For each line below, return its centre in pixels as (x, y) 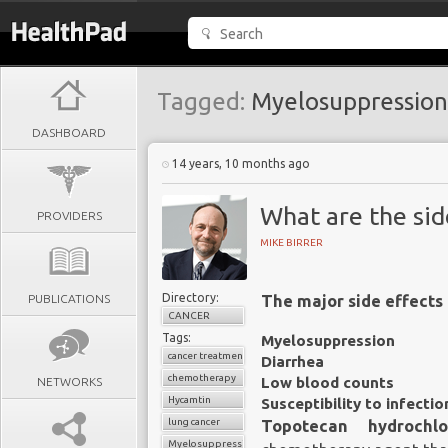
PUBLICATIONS (69, 298)
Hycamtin (189, 399)
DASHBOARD (69, 132)
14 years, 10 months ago (239, 163)
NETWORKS (69, 381)
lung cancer (194, 421)
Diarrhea (292, 361)
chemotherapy (202, 377)
